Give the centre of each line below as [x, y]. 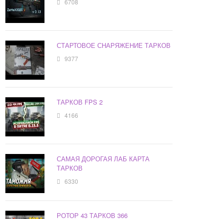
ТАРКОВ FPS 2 [80, 102]
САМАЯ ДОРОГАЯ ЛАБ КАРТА [103, 159]
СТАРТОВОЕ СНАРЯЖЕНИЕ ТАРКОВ [114, 45]
